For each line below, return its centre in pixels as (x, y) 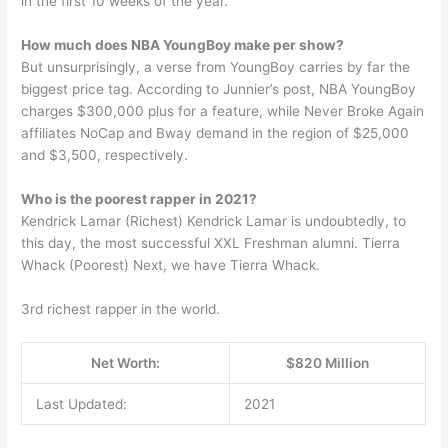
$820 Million (328, 362)
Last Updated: (81, 403)
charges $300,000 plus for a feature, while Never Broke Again (223, 111)
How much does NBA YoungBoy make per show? (183, 45)
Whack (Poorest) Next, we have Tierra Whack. (171, 265)
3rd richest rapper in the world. (121, 309)
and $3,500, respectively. (105, 155)
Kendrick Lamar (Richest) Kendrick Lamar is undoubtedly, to (214, 221)
